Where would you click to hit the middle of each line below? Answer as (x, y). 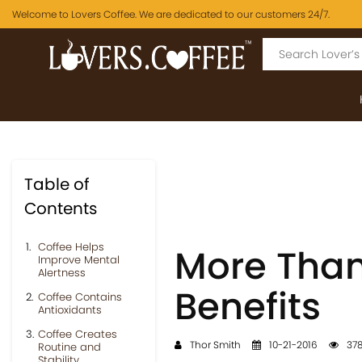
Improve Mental (79, 260)
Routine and (69, 347)
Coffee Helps (71, 247)
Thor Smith (214, 345)
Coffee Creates (78, 334)
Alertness (62, 273)
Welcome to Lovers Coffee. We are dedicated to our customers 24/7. (171, 14)
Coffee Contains (80, 297)
